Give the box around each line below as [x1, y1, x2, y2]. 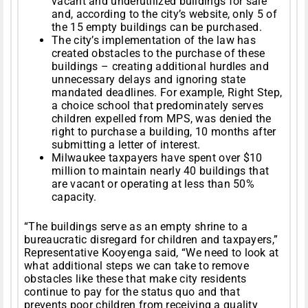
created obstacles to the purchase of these [52, 47, 265, 60]
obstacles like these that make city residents [24, 272, 247, 286]
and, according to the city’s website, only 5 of [52, 8, 278, 21]
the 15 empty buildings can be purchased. [52, 21, 262, 34]
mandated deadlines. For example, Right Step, [52, 86, 283, 100]
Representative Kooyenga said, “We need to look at [24, 246, 279, 260]
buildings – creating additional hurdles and [52, 60, 269, 74]
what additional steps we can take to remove [24, 259, 249, 273]
